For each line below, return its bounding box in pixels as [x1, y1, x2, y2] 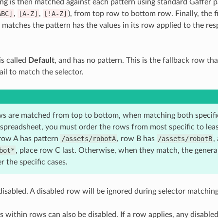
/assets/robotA [61, 134, 116, 143]
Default [28, 56, 54, 64]
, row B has [116, 134, 157, 143]
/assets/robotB [157, 134, 212, 143]
